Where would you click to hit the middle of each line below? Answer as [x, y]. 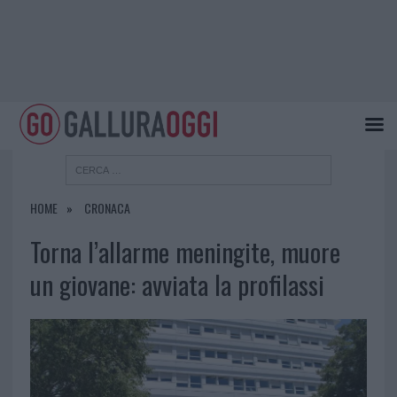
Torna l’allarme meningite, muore [185, 252]
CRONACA [107, 208]
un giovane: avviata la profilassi [177, 285]
